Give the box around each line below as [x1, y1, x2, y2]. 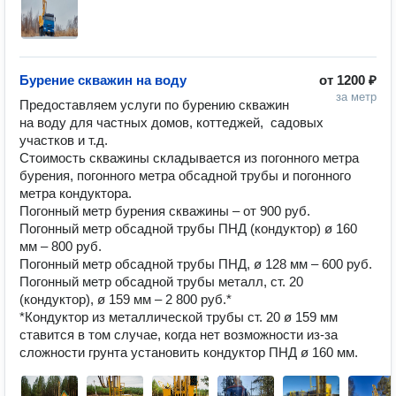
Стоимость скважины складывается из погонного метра [19, 150, 359, 165]
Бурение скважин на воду [19, 72, 187, 88]
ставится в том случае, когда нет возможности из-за [19, 327, 338, 342]
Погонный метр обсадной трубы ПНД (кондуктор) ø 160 [19, 221, 357, 236]
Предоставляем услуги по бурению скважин [19, 97, 289, 112]
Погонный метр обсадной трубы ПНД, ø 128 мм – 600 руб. [19, 256, 372, 271]
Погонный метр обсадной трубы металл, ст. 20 [19, 274, 303, 289]
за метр [336, 90, 377, 103]
